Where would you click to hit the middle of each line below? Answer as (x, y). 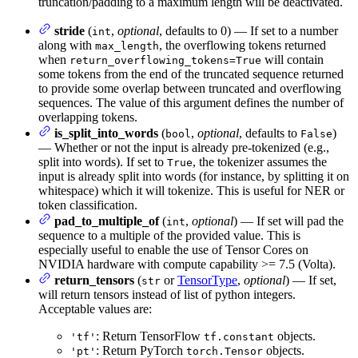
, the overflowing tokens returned (243, 46)
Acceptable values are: (95, 309)
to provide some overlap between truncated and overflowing (190, 89)
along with (67, 46)
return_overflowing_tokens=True (165, 61)
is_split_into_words (106, 133)
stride (70, 31)
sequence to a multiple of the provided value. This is (169, 236)
